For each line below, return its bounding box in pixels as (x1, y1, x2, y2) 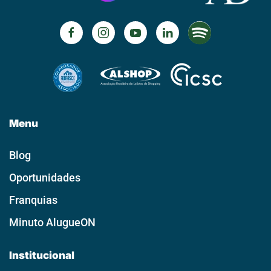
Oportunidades (9, 171, 80, 184)
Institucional (9, 249, 74, 262)
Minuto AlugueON (9, 216, 96, 229)
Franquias (9, 194, 57, 207)
